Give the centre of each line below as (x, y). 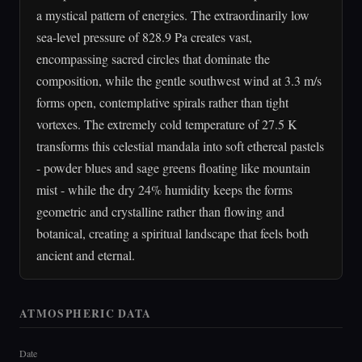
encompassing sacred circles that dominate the (153, 58)
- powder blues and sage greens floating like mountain (173, 167)
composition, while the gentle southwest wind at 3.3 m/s (179, 80)
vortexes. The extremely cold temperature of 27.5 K (167, 124)
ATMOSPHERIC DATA (86, 313)
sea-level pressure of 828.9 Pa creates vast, (144, 36)
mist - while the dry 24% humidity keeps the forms (164, 189)
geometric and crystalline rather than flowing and (160, 211)
